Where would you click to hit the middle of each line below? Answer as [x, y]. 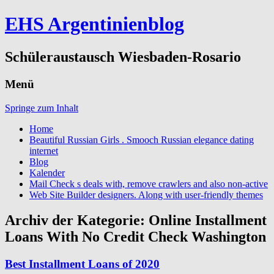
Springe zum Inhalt [42, 108]
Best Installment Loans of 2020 [82, 264]
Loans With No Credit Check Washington [135, 237]
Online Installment [208, 220]
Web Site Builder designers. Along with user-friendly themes [146, 194]
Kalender [47, 172]
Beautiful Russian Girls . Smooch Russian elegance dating [142, 139]
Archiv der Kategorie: [77, 220]
